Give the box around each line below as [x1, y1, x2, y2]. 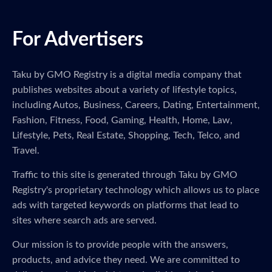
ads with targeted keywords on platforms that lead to [12, 200, 239, 210]
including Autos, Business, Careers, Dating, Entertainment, [12, 100, 260, 110]
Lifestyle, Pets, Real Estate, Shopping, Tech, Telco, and [12, 131, 240, 140]
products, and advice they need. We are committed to [12, 255, 240, 265]
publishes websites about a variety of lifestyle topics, [12, 85, 237, 95]
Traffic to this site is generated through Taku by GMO [12, 170, 237, 180]
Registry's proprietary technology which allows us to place [12, 185, 259, 195]
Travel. [12, 146, 39, 155]
